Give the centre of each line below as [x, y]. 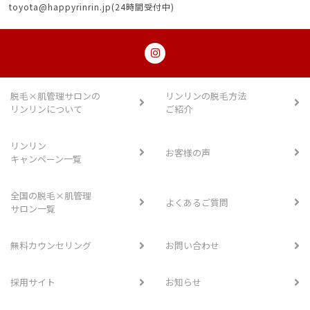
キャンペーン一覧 [46, 159]
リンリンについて [46, 109]
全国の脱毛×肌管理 [51, 196]
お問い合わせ [192, 246]
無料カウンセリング [51, 246]
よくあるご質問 [197, 202]
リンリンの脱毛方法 [206, 96]
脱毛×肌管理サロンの [55, 96]
